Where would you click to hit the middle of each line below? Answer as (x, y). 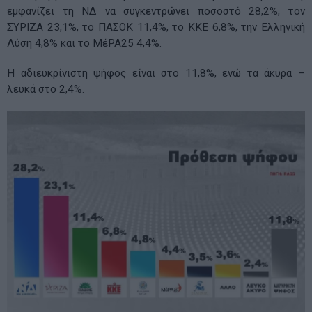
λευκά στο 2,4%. (46, 89)
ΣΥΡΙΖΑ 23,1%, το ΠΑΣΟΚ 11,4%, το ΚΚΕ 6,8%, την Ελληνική (156, 28)
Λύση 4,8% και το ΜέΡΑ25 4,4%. (84, 44)
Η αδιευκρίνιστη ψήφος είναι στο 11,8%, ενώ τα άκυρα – (156, 73)
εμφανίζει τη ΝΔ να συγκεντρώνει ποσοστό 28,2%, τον (156, 11)
